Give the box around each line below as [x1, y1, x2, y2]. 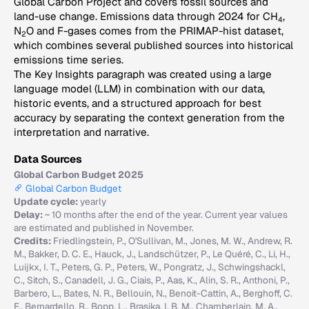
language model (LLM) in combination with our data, [14, 82, 265, 96]
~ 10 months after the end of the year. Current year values [45, 208, 288, 221]
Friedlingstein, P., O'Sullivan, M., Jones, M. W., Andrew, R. [53, 235, 292, 248]
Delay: [14, 208, 45, 221]
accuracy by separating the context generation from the [14, 111, 285, 125]
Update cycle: [14, 195, 80, 208]
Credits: [14, 235, 53, 248]
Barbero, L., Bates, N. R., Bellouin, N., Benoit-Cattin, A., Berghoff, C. [14, 287, 292, 300]
